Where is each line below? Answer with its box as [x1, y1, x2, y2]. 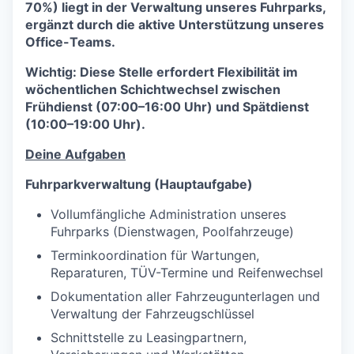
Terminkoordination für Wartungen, [51, 247, 259, 263]
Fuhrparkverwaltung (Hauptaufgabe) [25, 175, 253, 192]
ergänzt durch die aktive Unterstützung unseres [25, 16, 324, 32]
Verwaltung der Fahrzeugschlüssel [51, 305, 254, 322]
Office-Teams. [25, 33, 115, 50]
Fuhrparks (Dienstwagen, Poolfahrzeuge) [51, 223, 294, 239]
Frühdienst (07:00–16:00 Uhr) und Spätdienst [25, 98, 309, 115]
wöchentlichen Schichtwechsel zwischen [25, 81, 281, 97]
